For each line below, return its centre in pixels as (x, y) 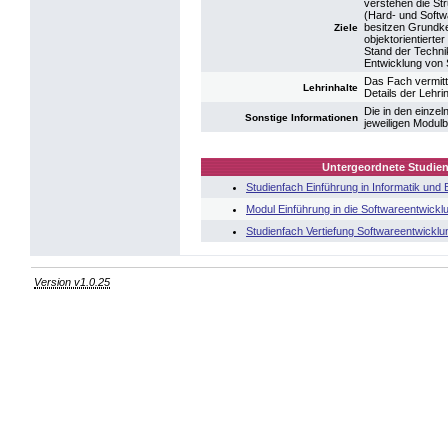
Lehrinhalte (330, 87)
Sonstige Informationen (301, 117)
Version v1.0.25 (72, 281)
